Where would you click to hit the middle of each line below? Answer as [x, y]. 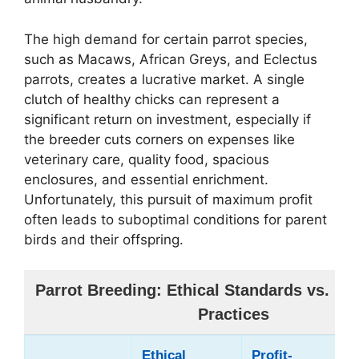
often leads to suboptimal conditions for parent [175, 219]
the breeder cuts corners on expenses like [159, 139]
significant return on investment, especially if [167, 119]
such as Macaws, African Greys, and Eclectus [171, 59]
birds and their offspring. [104, 239]
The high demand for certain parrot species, [166, 39]
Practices [234, 315]
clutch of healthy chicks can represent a [152, 99]
